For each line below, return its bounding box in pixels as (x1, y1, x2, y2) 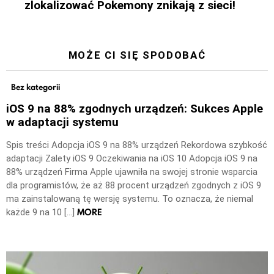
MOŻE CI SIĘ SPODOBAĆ (68, 48, 206, 61)
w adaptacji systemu (6, 115, 119, 130)
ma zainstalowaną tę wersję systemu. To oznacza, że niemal (6, 193, 253, 205)
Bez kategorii (11, 81, 60, 92)
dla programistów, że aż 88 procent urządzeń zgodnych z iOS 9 (6, 180, 261, 191)
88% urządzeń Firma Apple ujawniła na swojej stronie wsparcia (6, 166, 257, 178)
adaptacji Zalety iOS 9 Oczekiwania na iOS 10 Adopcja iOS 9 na (6, 153, 257, 165)
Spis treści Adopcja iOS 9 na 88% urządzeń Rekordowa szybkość (6, 139, 267, 151)
